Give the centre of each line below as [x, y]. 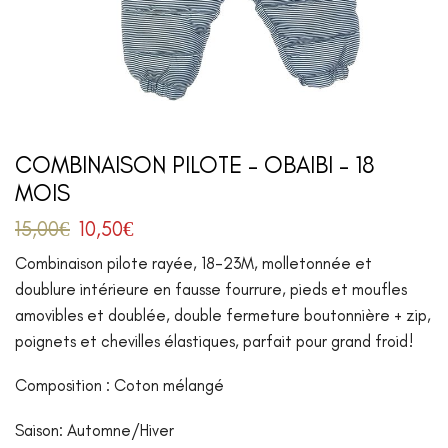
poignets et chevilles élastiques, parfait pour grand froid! [214, 340]
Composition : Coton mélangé [119, 385]
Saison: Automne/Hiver [94, 429]
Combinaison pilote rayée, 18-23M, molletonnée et [193, 262]
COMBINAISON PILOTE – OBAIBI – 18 [195, 164]
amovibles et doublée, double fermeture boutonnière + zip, [223, 314]
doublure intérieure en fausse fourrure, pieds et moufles [211, 288]
